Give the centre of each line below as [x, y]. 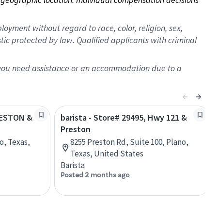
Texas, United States [107, 154]
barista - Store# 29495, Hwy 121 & [124, 117]
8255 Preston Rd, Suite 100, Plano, [129, 142]
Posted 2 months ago [95, 175]
